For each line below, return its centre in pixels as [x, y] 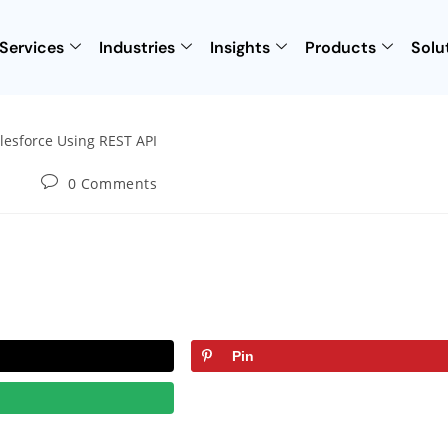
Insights [239, 47]
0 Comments [112, 183]
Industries [136, 47]
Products [340, 47]
